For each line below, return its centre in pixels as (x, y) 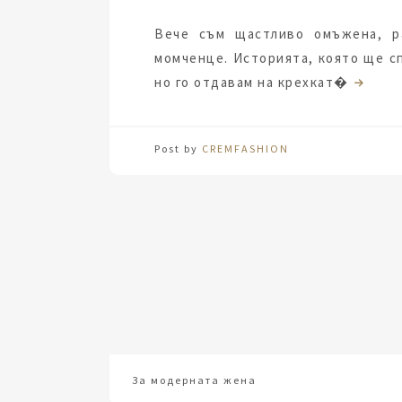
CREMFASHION (245, 149)
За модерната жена (194, 380)
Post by (178, 149)
